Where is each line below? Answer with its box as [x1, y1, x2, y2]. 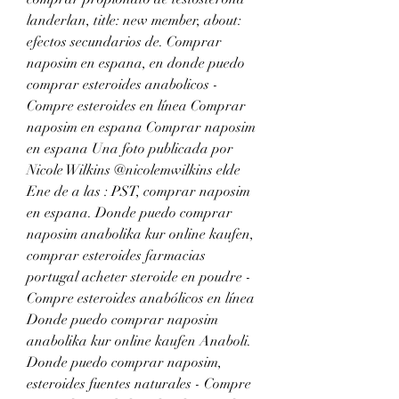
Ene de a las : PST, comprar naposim [27, 182, 250, 200]
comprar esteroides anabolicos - [27, 75, 218, 94]
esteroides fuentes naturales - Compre [27, 374, 251, 393]
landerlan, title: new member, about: [27, 11, 241, 29]
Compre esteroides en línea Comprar [27, 96, 246, 115]
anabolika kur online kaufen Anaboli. [27, 331, 251, 350]
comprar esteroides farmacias [27, 246, 206, 265]
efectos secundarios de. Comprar [27, 32, 222, 51]
